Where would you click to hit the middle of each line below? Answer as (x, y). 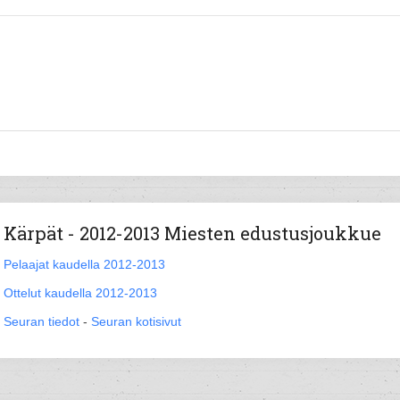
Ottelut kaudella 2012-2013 (80, 293)
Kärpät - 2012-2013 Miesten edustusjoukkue (192, 233)
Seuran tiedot (42, 321)
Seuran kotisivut (136, 321)
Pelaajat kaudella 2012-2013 (84, 264)
